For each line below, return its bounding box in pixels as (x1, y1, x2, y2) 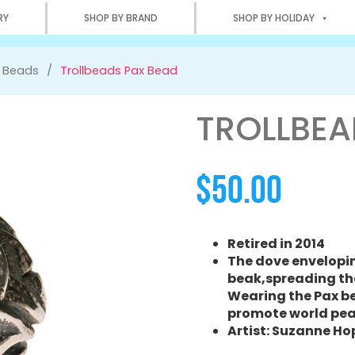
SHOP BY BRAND (84, 10, 158, 25)
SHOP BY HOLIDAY (233, 10, 315, 25)
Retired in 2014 (227, 235, 326, 254)
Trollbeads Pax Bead (60, 62, 177, 78)
